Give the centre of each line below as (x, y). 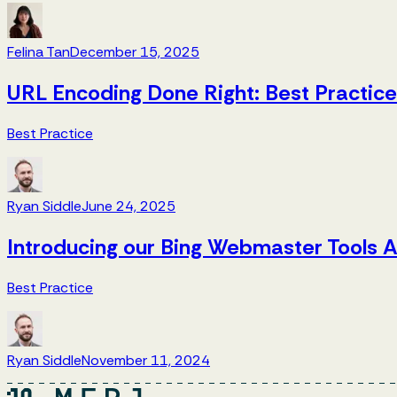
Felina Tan (39, 52)
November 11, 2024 (146, 360)
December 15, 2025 (135, 52)
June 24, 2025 (128, 206)
